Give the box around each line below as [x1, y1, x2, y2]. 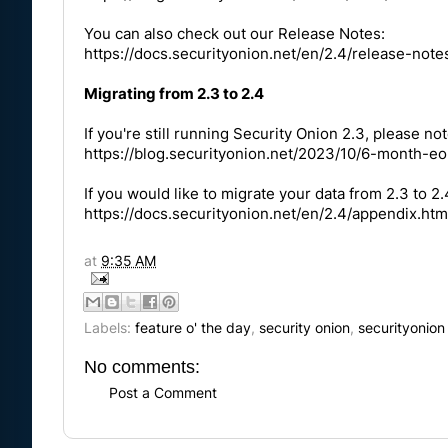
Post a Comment [109, 385, 217, 402]
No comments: [84, 356, 200, 377]
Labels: [84, 319, 135, 336]
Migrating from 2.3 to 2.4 [84, 85, 264, 103]
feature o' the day [135, 319, 251, 336]
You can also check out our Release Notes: [84, 25, 385, 43]
